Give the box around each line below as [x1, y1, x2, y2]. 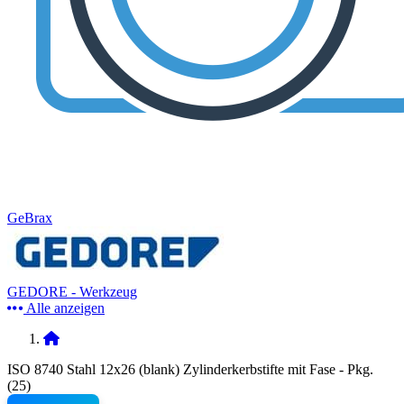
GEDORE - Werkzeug [7, 284, 137, 299]
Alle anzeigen [26, 300, 105, 316]
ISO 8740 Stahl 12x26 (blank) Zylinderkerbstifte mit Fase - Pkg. [7, 362, 373, 377]
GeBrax [7, 210, 52, 225]
